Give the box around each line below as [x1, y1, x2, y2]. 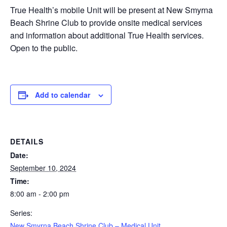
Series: [10, 208, 32, 218]
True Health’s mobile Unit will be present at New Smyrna [10, 4, 213, 16]
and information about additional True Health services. [10, 29, 204, 41]
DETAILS [10, 136, 44, 146]
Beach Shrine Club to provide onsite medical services [10, 17, 202, 28]
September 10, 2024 [10, 163, 76, 173]
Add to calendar [35, 90, 90, 100]
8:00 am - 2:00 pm [10, 188, 69, 199]
